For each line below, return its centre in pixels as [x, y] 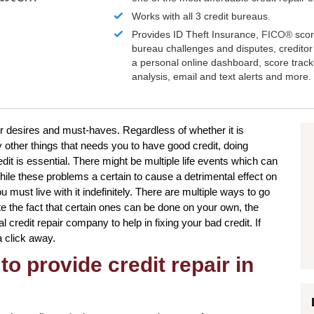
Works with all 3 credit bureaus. [202, 16]
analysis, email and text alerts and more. [222, 77]
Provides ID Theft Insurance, [197, 35]
